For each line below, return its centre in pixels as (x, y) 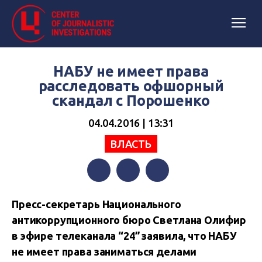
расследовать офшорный (131, 86)
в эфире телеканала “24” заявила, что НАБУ (124, 236)
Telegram (165, 194)
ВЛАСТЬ (131, 144)
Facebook (107, 194)
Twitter (131, 194)
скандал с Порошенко (131, 101)
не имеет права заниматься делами (104, 251)
